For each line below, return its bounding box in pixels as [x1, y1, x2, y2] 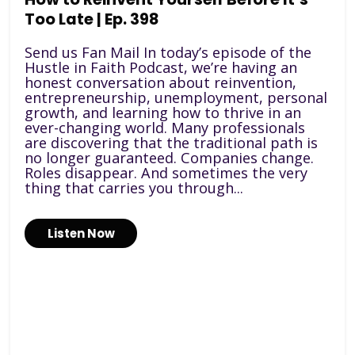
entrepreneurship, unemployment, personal [25, 87, 328, 107]
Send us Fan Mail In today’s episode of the [25, 42, 312, 62]
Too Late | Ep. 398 [25, 9, 159, 31]
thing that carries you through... [25, 177, 244, 197]
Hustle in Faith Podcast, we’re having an [25, 57, 298, 77]
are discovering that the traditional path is [25, 132, 319, 152]
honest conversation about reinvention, [25, 72, 297, 92]
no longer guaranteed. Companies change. [25, 147, 315, 167]
